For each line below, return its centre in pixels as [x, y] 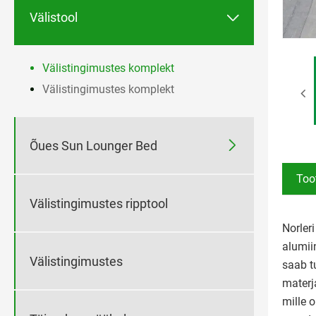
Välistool [54, 17]
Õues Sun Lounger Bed [93, 145]
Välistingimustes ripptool [99, 203]
